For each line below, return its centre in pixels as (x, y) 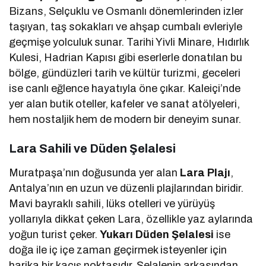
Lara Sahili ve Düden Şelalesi (92, 148)
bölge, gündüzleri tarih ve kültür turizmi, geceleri (125, 73)
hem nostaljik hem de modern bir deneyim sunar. (125, 119)
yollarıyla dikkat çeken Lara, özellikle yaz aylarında (131, 219)
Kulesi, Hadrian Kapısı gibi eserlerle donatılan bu (126, 57)
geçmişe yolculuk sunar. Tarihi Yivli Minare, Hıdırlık (129, 42)
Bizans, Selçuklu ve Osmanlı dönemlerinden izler (126, 11)
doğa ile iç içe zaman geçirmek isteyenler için (118, 250)
